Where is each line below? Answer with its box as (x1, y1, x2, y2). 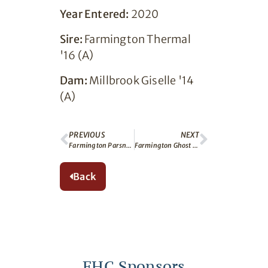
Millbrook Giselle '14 (87, 74, 194, 88)
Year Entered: (60, 7, 129, 22)
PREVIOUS (69, 130, 105, 140)
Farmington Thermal (83, 32, 191, 47)
